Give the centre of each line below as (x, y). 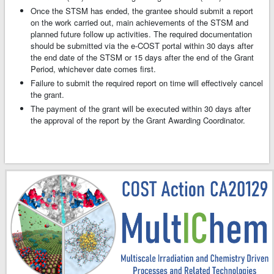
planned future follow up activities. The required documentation (141, 34)
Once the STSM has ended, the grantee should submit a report (142, 11)
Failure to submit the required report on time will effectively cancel (147, 83)
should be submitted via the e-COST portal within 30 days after (142, 46)
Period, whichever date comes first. (93, 69)
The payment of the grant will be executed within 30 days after (141, 109)
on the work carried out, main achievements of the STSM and (139, 23)
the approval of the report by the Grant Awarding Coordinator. (138, 120)
